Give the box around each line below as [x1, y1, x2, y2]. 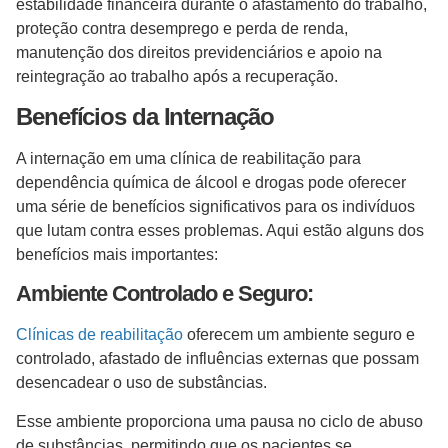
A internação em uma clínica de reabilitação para [16, 150, 361, 168]
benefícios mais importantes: [16, 246, 226, 264]
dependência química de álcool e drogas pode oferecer [16, 174, 406, 192]
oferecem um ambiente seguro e [183, 326, 415, 344]
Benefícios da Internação [16, 103, 280, 131]
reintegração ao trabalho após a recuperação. [16, 67, 350, 85]
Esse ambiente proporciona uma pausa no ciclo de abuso [16, 412, 423, 430]
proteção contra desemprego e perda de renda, [16, 19, 348, 37]
